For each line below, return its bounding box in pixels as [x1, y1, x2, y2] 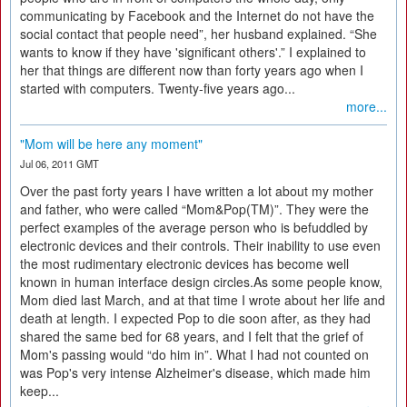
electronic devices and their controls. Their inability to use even [20, 236, 381, 254]
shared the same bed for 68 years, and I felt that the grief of [20, 327, 363, 345]
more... [346, 97, 387, 115]
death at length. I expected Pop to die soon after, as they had [20, 309, 371, 327]
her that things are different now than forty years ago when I [20, 61, 363, 79]
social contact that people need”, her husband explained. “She [20, 25, 377, 43]
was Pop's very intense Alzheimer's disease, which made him [20, 363, 371, 382]
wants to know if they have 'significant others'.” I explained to [20, 43, 366, 61]
